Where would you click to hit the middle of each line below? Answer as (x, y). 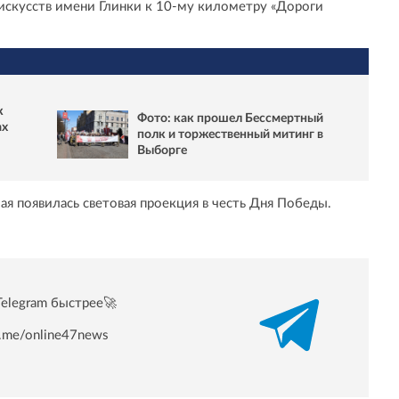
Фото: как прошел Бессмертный (230, 118)
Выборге (162, 150)
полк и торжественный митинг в (230, 134)
